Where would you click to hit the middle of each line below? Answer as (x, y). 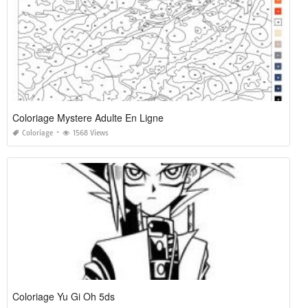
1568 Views (91, 133)
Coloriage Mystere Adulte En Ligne (88, 118)
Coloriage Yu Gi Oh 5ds (64, 297)
